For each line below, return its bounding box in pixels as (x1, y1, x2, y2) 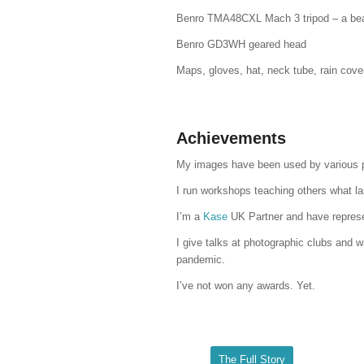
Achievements (176, 128, 286, 147)
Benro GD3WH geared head (176, 38, 306, 51)
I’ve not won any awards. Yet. (176, 279, 315, 292)
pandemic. (176, 253, 225, 266)
